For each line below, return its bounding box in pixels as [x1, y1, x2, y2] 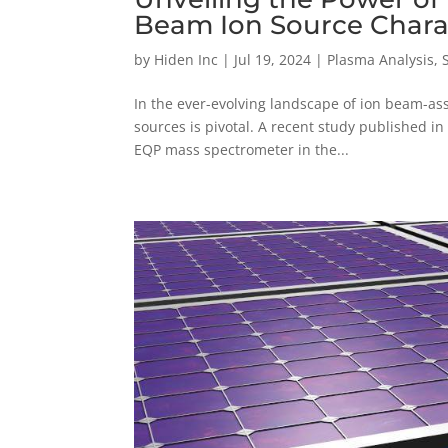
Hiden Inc [154, 49, 219, 69]
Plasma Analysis [327, 49, 435, 69]
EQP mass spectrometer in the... [134, 139, 350, 159]
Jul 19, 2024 [234, 49, 312, 69]
